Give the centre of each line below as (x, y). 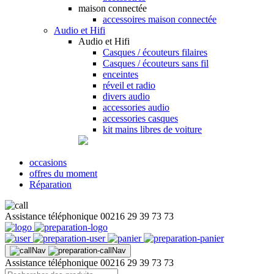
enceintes (120, 74)
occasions (48, 162)
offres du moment (63, 173)
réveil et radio (129, 85)
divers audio (126, 96)
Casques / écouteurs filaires (155, 52)
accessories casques (140, 118)
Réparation (50, 184)
